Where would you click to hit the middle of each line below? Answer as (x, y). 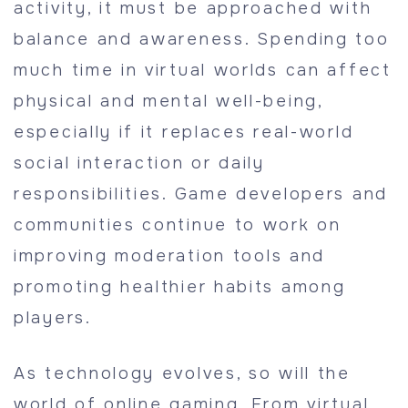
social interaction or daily (139, 163)
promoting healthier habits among (180, 287)
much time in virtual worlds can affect (203, 70)
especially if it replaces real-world (184, 132)
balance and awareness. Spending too (202, 39)
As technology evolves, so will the (182, 373)
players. (53, 318)
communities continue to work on (178, 225)
